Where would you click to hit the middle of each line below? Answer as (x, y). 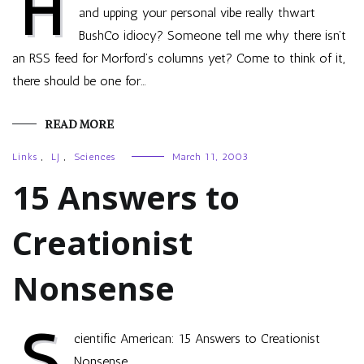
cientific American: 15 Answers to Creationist (197, 338)
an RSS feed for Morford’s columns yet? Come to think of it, (178, 58)
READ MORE (79, 124)
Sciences (95, 157)
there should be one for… (79, 81)
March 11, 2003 (210, 157)
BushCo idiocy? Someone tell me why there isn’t (212, 35)
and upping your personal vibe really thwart (197, 13)
